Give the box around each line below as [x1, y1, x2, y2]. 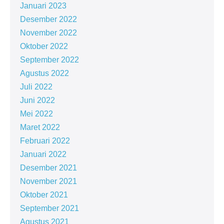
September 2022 [20, 55, 79, 64]
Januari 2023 [20, 1, 66, 10]
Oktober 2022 [20, 41, 68, 50]
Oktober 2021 [20, 190, 68, 199]
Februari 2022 [20, 136, 70, 145]
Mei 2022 [20, 109, 53, 118]
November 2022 [20, 28, 77, 37]
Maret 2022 [20, 122, 60, 131]
